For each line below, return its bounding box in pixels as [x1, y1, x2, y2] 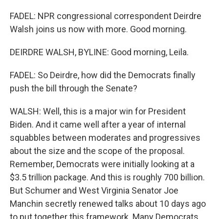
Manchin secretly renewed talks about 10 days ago [10, 198, 206, 209]
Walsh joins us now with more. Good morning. [10, 24, 187, 34]
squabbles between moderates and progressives [10, 132, 200, 143]
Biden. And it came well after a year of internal [10, 119, 186, 130]
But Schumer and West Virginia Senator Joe [10, 185, 178, 196]
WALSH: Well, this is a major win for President [10, 106, 186, 116]
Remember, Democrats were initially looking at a [10, 159, 195, 169]
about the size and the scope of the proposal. [10, 146, 185, 156]
